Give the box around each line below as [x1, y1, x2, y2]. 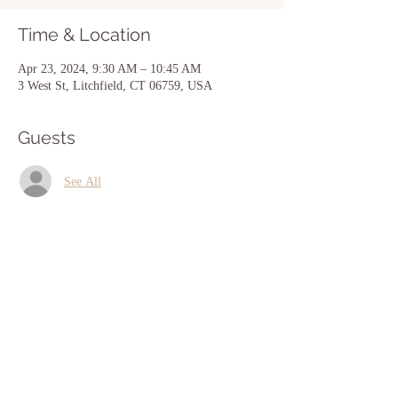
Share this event [18, 278, 152, 299]
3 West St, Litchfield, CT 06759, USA [18, 79, 212, 92]
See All [64, 174, 101, 188]
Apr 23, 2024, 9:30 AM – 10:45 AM [18, 62, 201, 76]
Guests [18, 127, 76, 148]
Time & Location [18, 24, 151, 45]
